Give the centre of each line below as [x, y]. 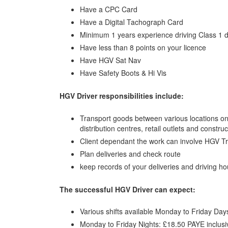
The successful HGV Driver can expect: [127, 189]
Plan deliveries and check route [130, 153]
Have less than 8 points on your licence [143, 47]
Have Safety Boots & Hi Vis [123, 73]
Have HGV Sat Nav [110, 60]
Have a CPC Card [109, 9]
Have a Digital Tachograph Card [132, 22]
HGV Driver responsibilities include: [122, 95]
